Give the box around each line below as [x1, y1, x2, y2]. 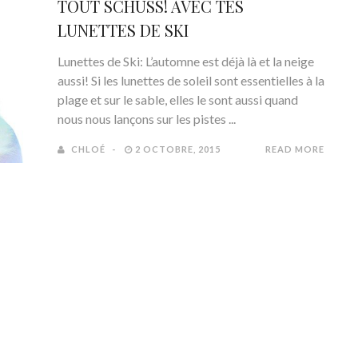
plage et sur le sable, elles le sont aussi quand [58, 92, 298, 107]
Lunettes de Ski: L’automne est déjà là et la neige [58, 54, 314, 69]
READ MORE [265, 144, 324, 154]
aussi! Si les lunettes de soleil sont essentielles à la [58, 73, 324, 88]
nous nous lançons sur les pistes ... [58, 111, 236, 126]
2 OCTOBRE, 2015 [133, 144, 221, 154]
